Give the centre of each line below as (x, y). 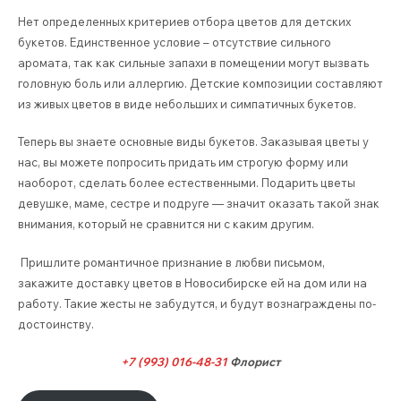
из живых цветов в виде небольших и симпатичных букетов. (187, 103)
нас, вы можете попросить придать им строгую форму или (183, 162)
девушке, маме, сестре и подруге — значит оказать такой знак (199, 204)
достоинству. (56, 324)
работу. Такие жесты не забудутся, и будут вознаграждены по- (197, 303)
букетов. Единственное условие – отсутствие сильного (175, 42)
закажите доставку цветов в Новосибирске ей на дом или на (192, 282)
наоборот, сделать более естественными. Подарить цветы (187, 183)
